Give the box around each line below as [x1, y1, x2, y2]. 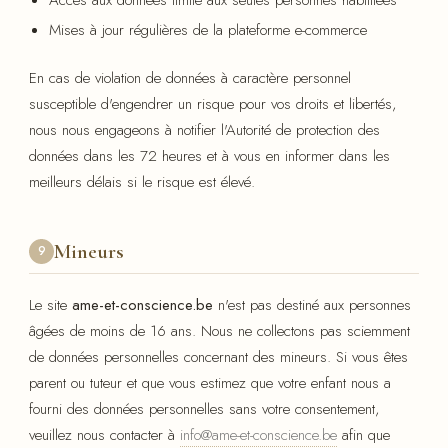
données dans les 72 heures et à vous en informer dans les [29, 145, 390, 168]
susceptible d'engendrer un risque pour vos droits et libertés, [29, 93, 396, 116]
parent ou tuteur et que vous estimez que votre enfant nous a [29, 372, 391, 395]
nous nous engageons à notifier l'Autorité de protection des [29, 119, 380, 142]
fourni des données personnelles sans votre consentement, [29, 398, 379, 421]
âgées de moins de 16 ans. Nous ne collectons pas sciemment [29, 320, 410, 343]
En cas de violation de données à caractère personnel [29, 67, 351, 90]
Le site [29, 294, 72, 317]
